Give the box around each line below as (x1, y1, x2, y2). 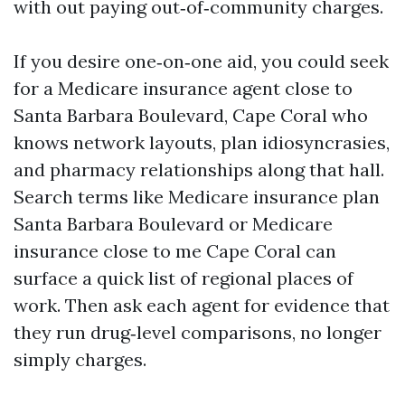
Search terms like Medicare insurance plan (14, 185, 380, 208)
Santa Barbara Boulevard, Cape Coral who (14, 104, 368, 127)
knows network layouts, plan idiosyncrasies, (14, 131, 390, 154)
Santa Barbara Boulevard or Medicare (14, 212, 333, 235)
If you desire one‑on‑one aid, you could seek (14, 50, 389, 72)
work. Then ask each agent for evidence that (14, 294, 390, 316)
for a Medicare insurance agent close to (14, 77, 353, 99)
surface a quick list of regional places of (14, 267, 353, 289)
